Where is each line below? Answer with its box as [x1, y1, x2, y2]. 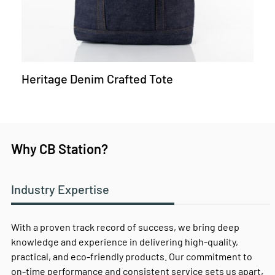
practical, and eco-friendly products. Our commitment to [10, 250, 252, 263]
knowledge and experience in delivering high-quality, [10, 236, 238, 248]
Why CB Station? [10, 141, 108, 157]
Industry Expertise [10, 182, 109, 197]
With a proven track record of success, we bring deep [10, 221, 239, 233]
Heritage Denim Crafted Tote [21, 71, 173, 87]
